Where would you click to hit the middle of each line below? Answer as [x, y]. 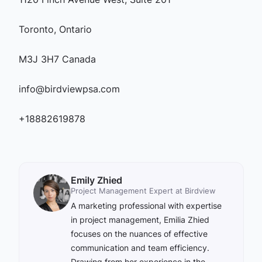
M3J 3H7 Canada [57, 59]
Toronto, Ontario [55, 29]
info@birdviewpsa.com [69, 89]
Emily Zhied [96, 180]
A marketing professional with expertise [146, 206]
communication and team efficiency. [140, 248]
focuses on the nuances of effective [139, 234]
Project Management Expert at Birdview [143, 191]
